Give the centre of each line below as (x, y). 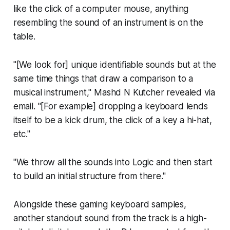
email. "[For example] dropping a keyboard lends (110, 107)
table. (24, 37)
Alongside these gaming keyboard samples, (100, 205)
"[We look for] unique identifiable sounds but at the (114, 65)
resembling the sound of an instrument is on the (108, 23)
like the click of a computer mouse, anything (101, 9)
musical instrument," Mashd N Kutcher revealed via (114, 93)
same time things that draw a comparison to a (103, 79)
